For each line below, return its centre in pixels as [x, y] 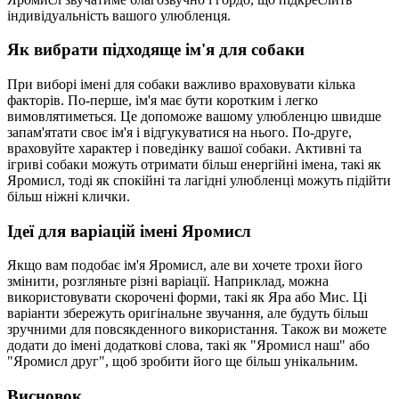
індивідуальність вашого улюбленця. [119, 15]
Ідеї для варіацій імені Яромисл [129, 231]
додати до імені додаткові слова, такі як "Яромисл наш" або [188, 346]
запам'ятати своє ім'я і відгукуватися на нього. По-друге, [179, 132]
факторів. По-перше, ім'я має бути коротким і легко [163, 100]
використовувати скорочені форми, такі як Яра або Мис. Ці [187, 297]
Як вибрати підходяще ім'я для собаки [156, 50]
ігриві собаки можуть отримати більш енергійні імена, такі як [194, 164]
